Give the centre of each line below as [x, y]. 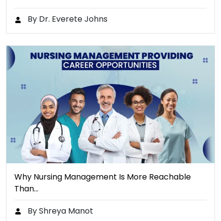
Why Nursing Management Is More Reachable [103, 177]
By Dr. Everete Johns [67, 19]
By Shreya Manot [59, 211]
